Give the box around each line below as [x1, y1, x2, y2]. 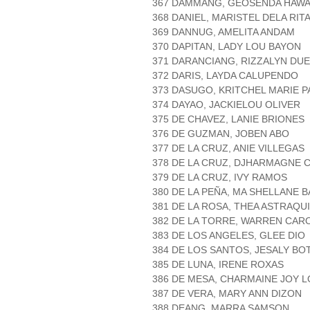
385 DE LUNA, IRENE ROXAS [152, 259, 284, 271]
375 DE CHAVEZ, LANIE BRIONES [152, 113, 304, 125]
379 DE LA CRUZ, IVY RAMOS [152, 172, 287, 183]
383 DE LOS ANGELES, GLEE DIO [152, 230, 305, 241]
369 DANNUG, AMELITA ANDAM [152, 26, 295, 38]
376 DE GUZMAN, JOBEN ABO [152, 128, 289, 140]
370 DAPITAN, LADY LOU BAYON [152, 41, 301, 53]
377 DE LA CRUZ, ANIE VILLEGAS [152, 143, 304, 154]
